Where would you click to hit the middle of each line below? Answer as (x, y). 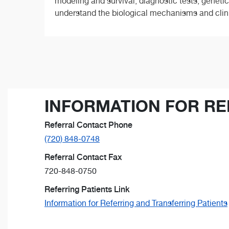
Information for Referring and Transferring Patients (136, 203)
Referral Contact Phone (88, 125)
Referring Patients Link (87, 189)
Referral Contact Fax (83, 157)
